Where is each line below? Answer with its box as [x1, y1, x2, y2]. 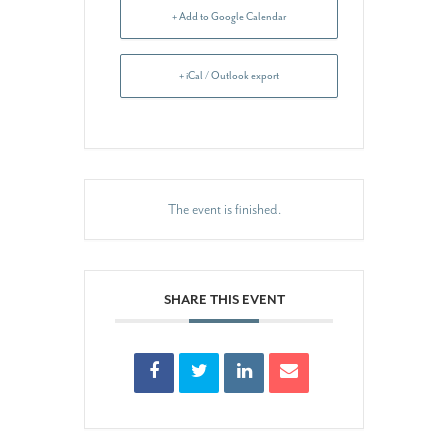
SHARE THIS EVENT [163, 291, 285, 308]
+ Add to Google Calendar [172, 10, 286, 23]
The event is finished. [167, 201, 281, 218]
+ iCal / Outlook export [179, 69, 279, 82]
